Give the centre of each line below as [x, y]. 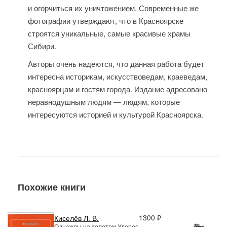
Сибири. [42, 46]
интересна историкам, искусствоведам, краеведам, [118, 76]
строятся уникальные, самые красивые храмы [109, 33]
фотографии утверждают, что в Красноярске [106, 20]
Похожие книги [52, 187]
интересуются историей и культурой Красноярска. [119, 114]
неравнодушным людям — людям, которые [104, 101]
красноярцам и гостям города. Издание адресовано [118, 89]
